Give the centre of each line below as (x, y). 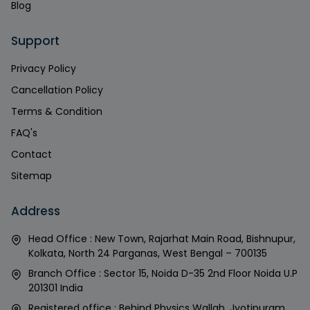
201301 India (56, 288)
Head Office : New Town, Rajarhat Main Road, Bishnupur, (162, 239)
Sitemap (31, 176)
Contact (31, 155)
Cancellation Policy (57, 90)
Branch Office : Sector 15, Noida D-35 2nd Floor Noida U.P (163, 274)
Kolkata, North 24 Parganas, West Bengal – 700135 (148, 254)
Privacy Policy (44, 69)
